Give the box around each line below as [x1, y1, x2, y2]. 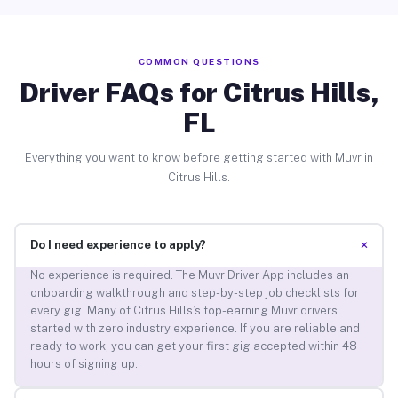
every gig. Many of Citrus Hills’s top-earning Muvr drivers [29, 304, 338, 318]
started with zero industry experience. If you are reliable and [29, 322, 360, 336]
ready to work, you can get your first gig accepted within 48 [29, 339, 357, 354]
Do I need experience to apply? [29, 238, 206, 252]
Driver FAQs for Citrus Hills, [19, 76, 379, 108]
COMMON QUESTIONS [138, 55, 260, 67]
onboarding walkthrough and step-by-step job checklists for [29, 286, 359, 300]
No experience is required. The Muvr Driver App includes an [29, 268, 349, 283]
